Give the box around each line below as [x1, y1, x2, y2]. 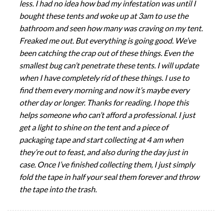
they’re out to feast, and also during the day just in [19, 147, 188, 157]
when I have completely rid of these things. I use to [19, 72, 189, 82]
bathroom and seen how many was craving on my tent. [19, 23, 203, 33]
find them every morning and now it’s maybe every [19, 85, 189, 95]
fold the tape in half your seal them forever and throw [19, 171, 199, 181]
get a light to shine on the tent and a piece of [19, 122, 168, 132]
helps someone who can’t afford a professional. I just [19, 110, 195, 119]
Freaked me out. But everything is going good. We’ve [19, 35, 196, 45]
